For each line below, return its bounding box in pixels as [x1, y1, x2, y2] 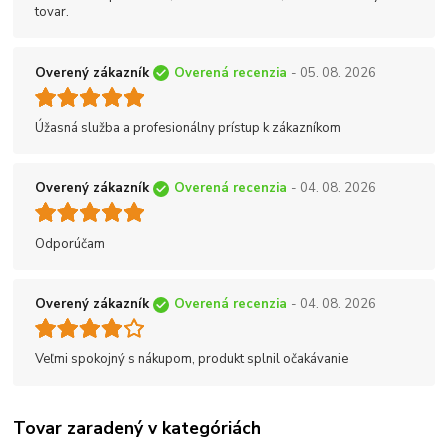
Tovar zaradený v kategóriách [13, 415, 262, 440]
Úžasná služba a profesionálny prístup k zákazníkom [35, 118, 341, 137]
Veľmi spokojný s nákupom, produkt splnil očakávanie [35, 350, 348, 369]
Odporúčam [35, 234, 105, 253]
